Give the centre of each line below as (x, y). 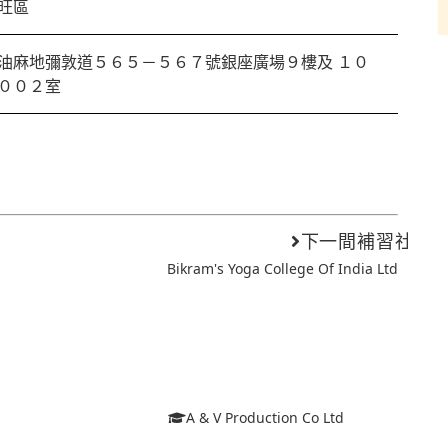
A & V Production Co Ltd (264, 418)
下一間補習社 (357, 241)
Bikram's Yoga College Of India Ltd (283, 268)
